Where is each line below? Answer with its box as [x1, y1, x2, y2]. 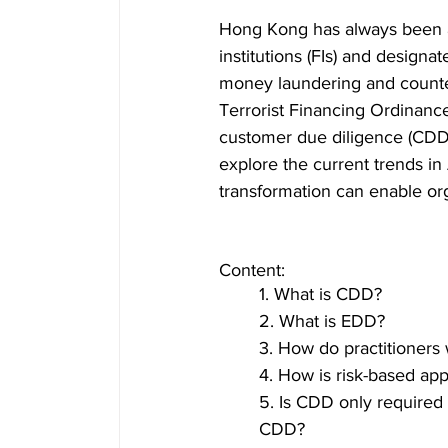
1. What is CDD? [259, 284, 387, 305]
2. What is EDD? [259, 311, 395, 332]
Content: [219, 260, 295, 281]
